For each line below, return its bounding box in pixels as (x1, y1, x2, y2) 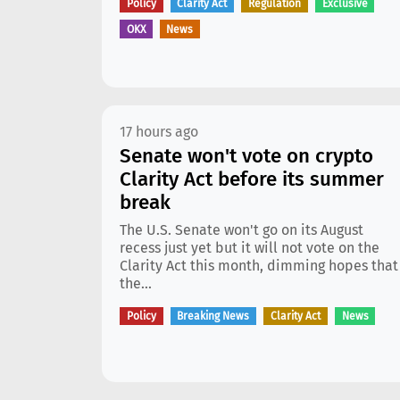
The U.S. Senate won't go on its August (120, 221, 363, 238)
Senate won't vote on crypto (120, 144, 373, 168)
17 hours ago (120, 123, 198, 140)
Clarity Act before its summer (120, 167, 384, 191)
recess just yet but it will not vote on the (120, 239, 379, 256)
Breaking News (177, 310, 250, 323)
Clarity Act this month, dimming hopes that (120, 257, 398, 274)
